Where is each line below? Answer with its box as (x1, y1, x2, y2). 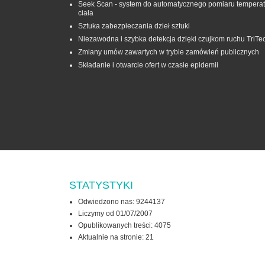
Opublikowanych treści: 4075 (78, 221, 171, 230)
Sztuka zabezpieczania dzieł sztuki (78, 22, 190, 31)
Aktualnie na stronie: (78, 233, 146, 242)
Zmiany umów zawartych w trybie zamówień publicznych (78, 48, 259, 57)
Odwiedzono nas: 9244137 (78, 198, 165, 206)
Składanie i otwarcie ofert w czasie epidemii (78, 61, 218, 70)
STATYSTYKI (69, 179, 133, 192)
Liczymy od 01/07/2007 (78, 209, 153, 218)
